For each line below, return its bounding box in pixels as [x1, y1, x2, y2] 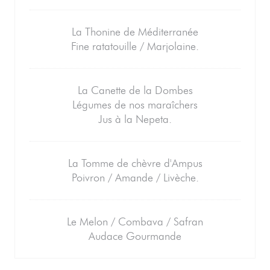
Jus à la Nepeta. [98, 113, 172, 126]
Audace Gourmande [89, 230, 181, 243]
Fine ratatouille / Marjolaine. [71, 40, 199, 53]
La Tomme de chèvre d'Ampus [67, 157, 202, 170]
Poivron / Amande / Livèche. [71, 171, 199, 184]
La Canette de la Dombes [77, 84, 193, 97]
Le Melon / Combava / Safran [67, 215, 203, 228]
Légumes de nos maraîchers [72, 98, 198, 111]
